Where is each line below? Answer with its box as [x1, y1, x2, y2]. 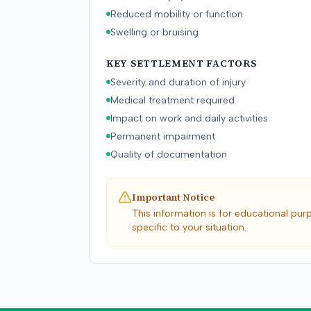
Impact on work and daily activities [110, 112, 268, 124]
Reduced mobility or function [110, 8, 243, 20]
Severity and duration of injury [110, 76, 246, 88]
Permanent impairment [110, 131, 215, 142]
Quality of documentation [110, 149, 227, 160]
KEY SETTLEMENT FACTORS [106, 56, 257, 70]
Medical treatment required [110, 94, 235, 106]
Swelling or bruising [110, 26, 199, 38]
